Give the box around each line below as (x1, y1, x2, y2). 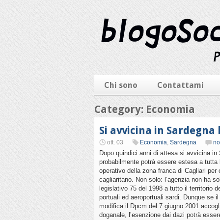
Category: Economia (94, 103, 195, 115)
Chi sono (104, 81, 137, 90)
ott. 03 (107, 139, 123, 146)
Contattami (157, 81, 204, 90)
